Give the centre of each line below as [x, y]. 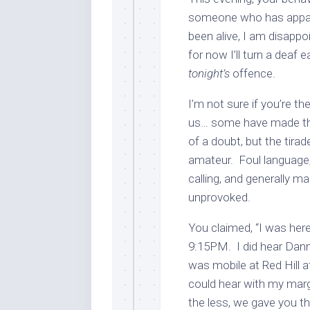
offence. [253, 73]
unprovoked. [219, 197]
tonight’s [209, 73]
